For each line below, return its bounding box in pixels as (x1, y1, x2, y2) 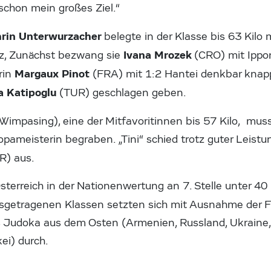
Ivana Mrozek (123, 48, 195, 62)
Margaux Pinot (15, 67, 93, 80)
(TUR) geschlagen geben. (59, 86, 187, 99)
